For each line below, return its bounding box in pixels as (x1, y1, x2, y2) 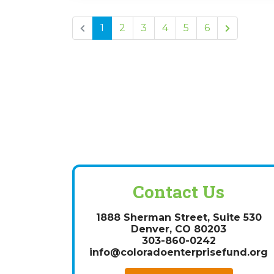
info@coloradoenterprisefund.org (89, 246, 268, 259)
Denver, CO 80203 (131, 223, 226, 235)
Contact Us (133, 180, 224, 204)
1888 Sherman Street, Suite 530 (95, 212, 262, 224)
